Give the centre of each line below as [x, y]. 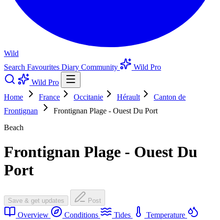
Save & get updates [36, 201]
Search [15, 67]
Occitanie [88, 97]
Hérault [128, 97]
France [49, 97]
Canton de [170, 97]
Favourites [44, 67]
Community [100, 67]
